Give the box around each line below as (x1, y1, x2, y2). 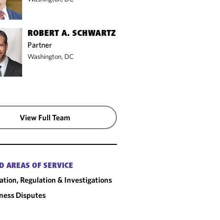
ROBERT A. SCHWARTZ (27, 29, 116, 38)
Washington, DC (27, 52, 74, 61)
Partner (27, 39, 53, 50)
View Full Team (20, 112, 71, 123)
